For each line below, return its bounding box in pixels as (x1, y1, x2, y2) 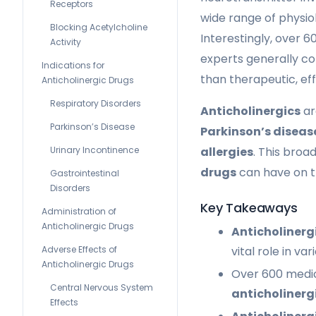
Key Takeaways (200, 198, 298, 217)
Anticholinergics (200, 102, 300, 119)
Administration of (42, 205, 116, 217)
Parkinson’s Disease (50, 121, 135, 133)
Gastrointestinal (50, 167, 119, 179)
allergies (200, 143, 253, 160)
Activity (50, 36, 81, 48)
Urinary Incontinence (50, 144, 139, 156)
